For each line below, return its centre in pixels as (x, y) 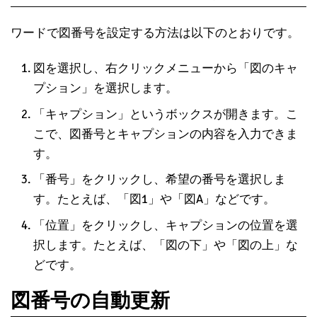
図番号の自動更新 (90, 300)
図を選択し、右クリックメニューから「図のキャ (166, 69)
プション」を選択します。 (105, 88)
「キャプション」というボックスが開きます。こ (166, 114)
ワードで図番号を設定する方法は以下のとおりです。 (155, 33)
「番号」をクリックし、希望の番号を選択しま (160, 180)
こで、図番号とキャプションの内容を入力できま (166, 134)
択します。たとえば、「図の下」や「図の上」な (166, 245)
